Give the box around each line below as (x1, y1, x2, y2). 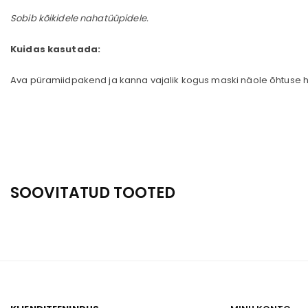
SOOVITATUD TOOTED (10, 182, 175, 203)
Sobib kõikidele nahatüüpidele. (10, 12, 148, 25)
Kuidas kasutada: (10, 43, 101, 56)
